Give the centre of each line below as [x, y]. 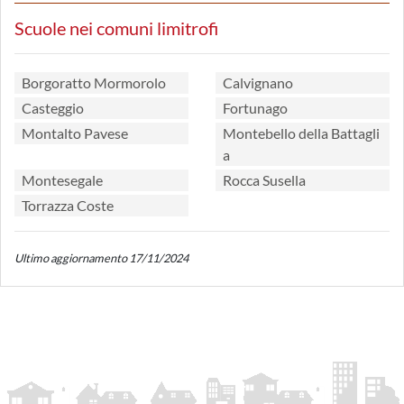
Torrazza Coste [68, 205]
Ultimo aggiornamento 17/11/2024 [101, 258]
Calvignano [258, 83]
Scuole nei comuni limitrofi [116, 28]
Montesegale [62, 180]
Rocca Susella [264, 180]
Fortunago [255, 108]
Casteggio [53, 108]
